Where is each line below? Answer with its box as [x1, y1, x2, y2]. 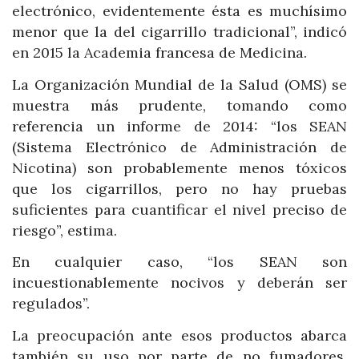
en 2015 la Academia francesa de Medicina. [12, 43, 307, 63]
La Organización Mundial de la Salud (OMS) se [12, 75, 347, 94]
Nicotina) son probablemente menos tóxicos [12, 158, 347, 177]
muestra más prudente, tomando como [12, 95, 347, 115]
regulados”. [12, 294, 90, 313]
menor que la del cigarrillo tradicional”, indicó [12, 22, 347, 42]
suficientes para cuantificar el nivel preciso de [12, 200, 347, 219]
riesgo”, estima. [12, 220, 117, 240]
